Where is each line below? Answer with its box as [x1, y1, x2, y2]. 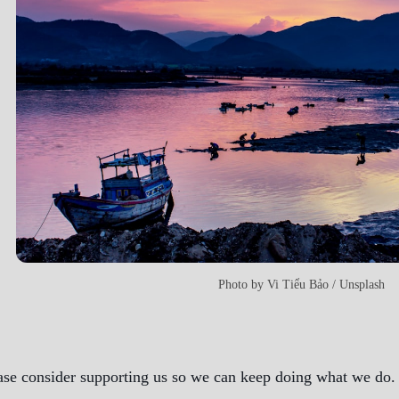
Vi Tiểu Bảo [266, 277, 329, 291]
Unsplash [338, 277, 385, 291]
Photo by [217, 277, 267, 291]
